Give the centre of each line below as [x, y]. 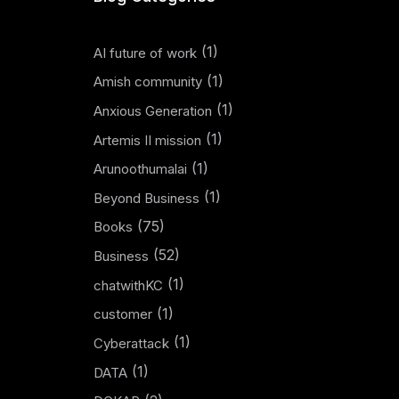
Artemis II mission [147, 140]
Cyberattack [131, 343]
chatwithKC [128, 285]
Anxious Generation [152, 110]
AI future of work [145, 53]
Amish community [147, 82]
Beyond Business [146, 198]
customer [122, 314]
